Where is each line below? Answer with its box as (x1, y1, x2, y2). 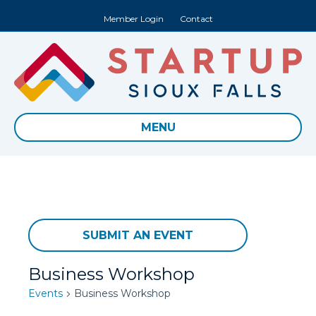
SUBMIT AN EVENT (82, 229, 193, 243)
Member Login (103, 13, 164, 24)
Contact (179, 13, 213, 24)
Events (28, 287, 63, 300)
